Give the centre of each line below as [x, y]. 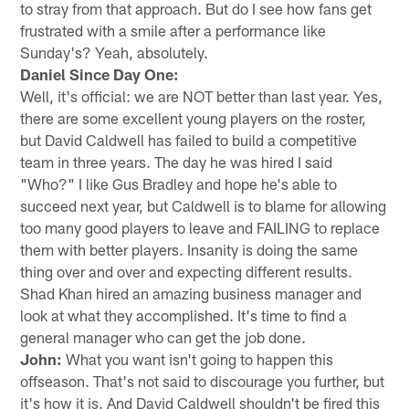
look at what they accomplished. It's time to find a [184, 315]
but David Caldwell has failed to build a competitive [189, 139]
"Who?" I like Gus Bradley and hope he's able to [179, 183]
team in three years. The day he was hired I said [177, 161]
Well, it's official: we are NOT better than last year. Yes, [202, 95]
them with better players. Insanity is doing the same [189, 249]
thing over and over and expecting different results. [187, 271]
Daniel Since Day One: [100, 73]
